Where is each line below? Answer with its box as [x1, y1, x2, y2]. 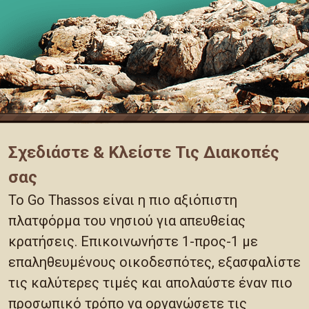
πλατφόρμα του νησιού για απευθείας [8, 212, 246, 230]
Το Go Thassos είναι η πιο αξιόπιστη [8, 192, 237, 209]
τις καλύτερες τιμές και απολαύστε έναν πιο [8, 275, 292, 292]
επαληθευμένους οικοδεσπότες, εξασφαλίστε [8, 254, 301, 271]
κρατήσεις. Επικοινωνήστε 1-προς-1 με [8, 233, 258, 250]
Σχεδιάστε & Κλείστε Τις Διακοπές [8, 143, 279, 163]
